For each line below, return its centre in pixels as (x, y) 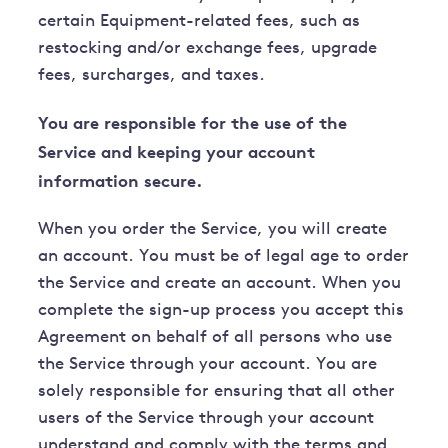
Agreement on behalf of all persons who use (215, 338)
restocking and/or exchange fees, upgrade (208, 49)
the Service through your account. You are (208, 365)
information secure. (120, 181)
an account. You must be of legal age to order (224, 257)
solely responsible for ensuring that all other (217, 392)
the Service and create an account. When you (220, 284)
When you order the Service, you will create (213, 230)
